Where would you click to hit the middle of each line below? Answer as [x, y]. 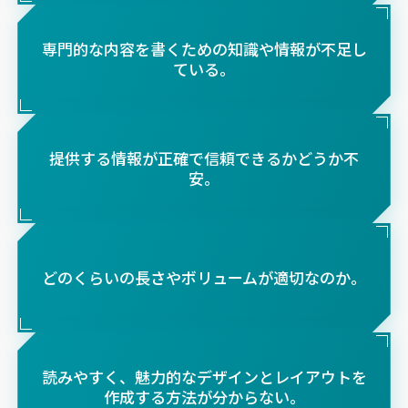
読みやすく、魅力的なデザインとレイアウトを [204, 377]
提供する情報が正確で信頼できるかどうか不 [204, 158]
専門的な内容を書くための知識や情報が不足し [204, 49]
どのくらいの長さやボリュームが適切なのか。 [204, 277]
